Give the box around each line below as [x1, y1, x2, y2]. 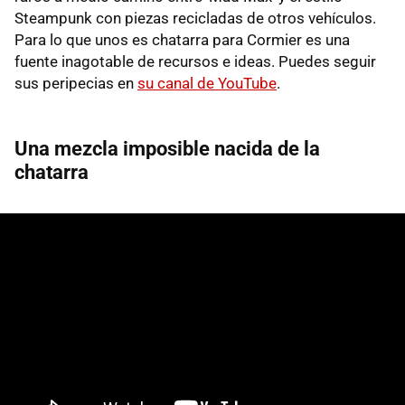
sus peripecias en [14, 73, 137, 92]
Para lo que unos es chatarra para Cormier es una [14, 30, 350, 49]
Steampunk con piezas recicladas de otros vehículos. [14, 8, 376, 27]
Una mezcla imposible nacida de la [14, 137, 320, 160]
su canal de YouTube [137, 73, 277, 92]
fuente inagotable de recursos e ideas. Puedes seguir [14, 52, 376, 71]
